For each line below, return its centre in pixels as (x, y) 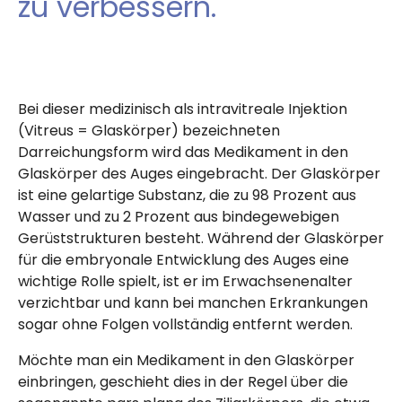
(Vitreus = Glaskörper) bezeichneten (149, 131)
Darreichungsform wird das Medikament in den (183, 153)
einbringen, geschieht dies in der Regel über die (183, 382)
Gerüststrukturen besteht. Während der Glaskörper (201, 239)
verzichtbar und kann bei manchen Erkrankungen (193, 303)
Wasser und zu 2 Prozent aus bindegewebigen (179, 217)
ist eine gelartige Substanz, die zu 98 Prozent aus (187, 196)
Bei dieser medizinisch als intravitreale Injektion (183, 109)
